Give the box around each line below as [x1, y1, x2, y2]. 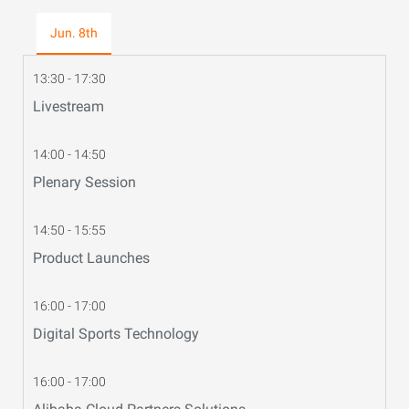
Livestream [33, 98, 104, 115]
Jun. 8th [50, 26, 98, 40]
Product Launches [33, 249, 150, 267]
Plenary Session [33, 173, 136, 191]
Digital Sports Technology [33, 325, 199, 342]
